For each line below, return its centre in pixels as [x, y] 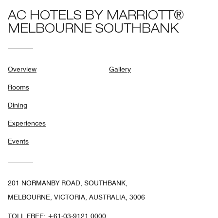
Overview [22, 69]
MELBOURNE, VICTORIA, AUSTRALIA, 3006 [76, 197]
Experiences [27, 123]
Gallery [120, 69]
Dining [18, 105]
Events [18, 141]
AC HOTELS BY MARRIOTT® [96, 17]
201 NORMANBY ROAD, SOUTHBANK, [68, 183]
